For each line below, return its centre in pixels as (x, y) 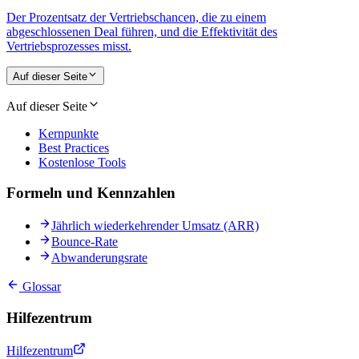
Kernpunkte (69, 133)
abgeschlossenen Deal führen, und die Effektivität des (142, 32)
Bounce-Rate (85, 242)
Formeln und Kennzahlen (91, 193)
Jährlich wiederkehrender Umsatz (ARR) (155, 226)
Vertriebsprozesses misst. (69, 46)
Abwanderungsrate (99, 258)
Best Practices (74, 147)
